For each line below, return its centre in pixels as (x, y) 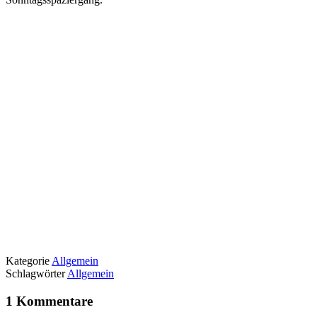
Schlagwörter (36, 273)
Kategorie (29, 260)
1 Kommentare (49, 301)
